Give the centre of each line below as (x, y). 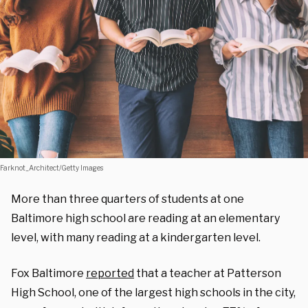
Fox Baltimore (48, 273)
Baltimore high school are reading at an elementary (145, 218)
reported (110, 273)
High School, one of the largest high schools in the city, (153, 292)
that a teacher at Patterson (208, 273)
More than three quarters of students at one (128, 199)
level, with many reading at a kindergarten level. (136, 237)
